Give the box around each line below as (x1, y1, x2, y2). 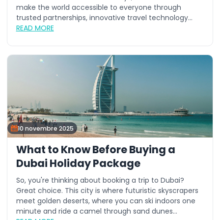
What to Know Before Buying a (16, 142, 175, 157)
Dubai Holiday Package (16, 156, 140, 170)
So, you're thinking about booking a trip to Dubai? (16, 175, 184, 185)
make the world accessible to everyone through (16, 2, 181, 12)
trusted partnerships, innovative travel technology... (16, 13, 192, 23)
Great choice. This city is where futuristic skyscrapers (16, 186, 198, 195)
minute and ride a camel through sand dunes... (16, 206, 177, 216)
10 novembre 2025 (18, 124, 74, 133)
